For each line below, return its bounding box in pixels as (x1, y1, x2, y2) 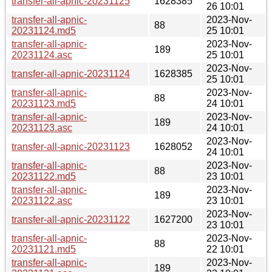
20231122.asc (12, 195, 72, 206)
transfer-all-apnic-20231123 (12, 141, 130, 152)
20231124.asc (12, 49, 72, 60)
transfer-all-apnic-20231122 (12, 214, 130, 225)
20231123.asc (12, 122, 72, 133)
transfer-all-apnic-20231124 (12, 68, 130, 79)
